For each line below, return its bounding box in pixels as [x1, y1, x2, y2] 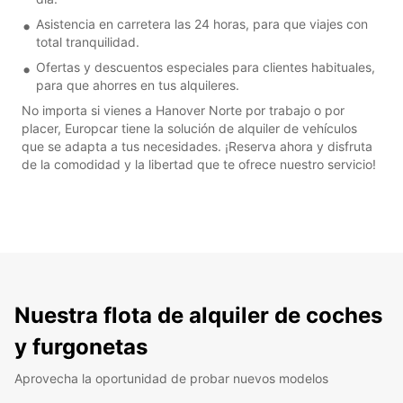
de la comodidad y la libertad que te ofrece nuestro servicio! [22, 156, 376, 172]
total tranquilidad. [36, 33, 139, 49]
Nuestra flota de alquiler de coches [14, 301, 382, 328]
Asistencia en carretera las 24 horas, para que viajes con [36, 15, 368, 31]
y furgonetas [14, 333, 148, 360]
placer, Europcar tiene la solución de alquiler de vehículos [22, 120, 357, 136]
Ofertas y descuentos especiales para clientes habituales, [36, 58, 375, 75]
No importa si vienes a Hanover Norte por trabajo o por [22, 102, 345, 118]
